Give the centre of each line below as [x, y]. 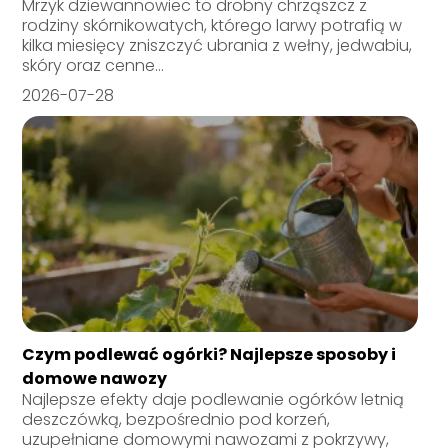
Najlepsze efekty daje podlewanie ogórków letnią [213, 400]
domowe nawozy [95, 379]
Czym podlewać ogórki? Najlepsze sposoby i [209, 355]
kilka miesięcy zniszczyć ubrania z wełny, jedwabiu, [217, 46]
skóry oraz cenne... [93, 66]
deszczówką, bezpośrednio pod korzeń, [176, 420]
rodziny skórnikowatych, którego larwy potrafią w [212, 26]
